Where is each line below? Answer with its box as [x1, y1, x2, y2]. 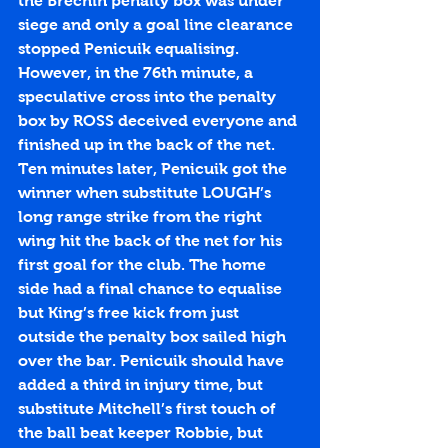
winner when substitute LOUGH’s [18, 184, 275, 202]
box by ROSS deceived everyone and [18, 112, 301, 130]
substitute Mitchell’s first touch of [18, 400, 280, 418]
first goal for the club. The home [18, 256, 270, 274]
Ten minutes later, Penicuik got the [18, 160, 291, 178]
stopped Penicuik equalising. [18, 40, 243, 58]
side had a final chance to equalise [18, 280, 286, 298]
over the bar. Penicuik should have [18, 352, 288, 370]
